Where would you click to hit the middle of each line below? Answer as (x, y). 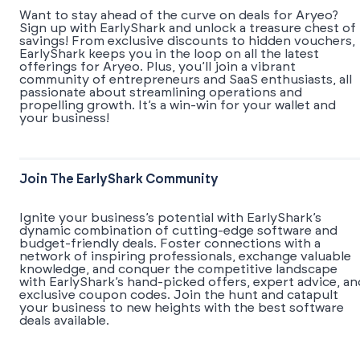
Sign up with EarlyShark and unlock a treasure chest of (188, 29)
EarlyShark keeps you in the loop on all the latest (169, 54)
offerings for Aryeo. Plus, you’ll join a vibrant (157, 67)
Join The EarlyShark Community (119, 180)
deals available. (64, 321)
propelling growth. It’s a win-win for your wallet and (178, 106)
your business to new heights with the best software (182, 308)
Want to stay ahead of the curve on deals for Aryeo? (179, 16)
